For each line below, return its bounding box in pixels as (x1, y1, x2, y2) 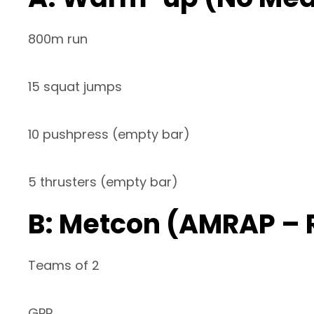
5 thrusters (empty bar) (28, 173, 178, 191)
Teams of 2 (28, 257, 100, 275)
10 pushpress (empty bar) (28, 125, 190, 144)
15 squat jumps (28, 78, 122, 96)
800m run (28, 30, 88, 48)
